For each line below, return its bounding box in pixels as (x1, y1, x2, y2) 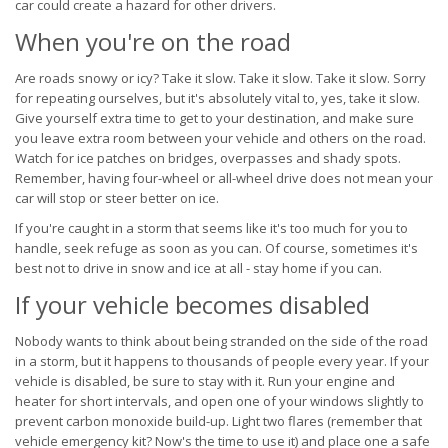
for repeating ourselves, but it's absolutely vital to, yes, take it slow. (15, 89, 420, 107)
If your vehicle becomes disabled (15, 288, 370, 321)
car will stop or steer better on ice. (15, 189, 219, 207)
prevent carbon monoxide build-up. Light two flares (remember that (15, 412, 422, 430)
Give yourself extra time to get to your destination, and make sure (15, 109, 414, 127)
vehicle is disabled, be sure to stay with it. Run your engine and (15, 372, 395, 390)
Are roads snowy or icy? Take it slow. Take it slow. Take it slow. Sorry (15, 69, 426, 87)
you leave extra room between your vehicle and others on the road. (15, 129, 426, 147)
